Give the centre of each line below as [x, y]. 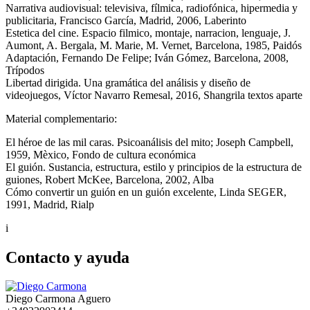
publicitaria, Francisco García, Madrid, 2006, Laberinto [126, 20]
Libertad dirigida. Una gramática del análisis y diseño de [128, 82]
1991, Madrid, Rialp [50, 204]
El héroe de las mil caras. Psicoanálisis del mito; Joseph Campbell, [149, 142]
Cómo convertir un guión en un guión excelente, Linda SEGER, [146, 192]
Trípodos [25, 70]
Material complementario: [63, 118]
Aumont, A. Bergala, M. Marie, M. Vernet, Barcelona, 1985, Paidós [154, 45]
